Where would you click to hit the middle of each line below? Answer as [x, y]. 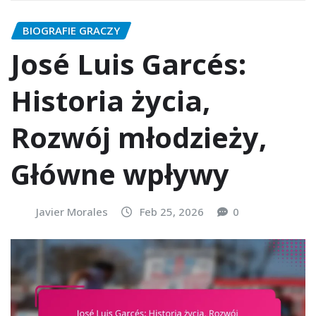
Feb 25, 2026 [172, 212]
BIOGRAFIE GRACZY [71, 30]
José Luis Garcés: [128, 64]
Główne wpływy [120, 174]
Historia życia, [110, 101]
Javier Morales [72, 212]
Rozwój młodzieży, [139, 138]
